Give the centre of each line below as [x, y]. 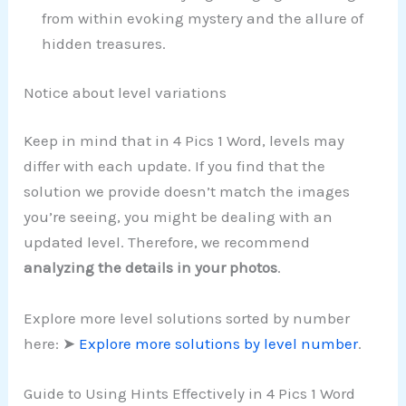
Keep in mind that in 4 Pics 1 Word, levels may [184, 141]
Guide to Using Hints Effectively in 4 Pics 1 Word [190, 393]
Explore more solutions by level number [219, 343]
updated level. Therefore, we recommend [167, 242]
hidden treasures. [104, 44]
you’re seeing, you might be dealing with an [179, 217]
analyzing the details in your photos [151, 268]
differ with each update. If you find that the [175, 166]
